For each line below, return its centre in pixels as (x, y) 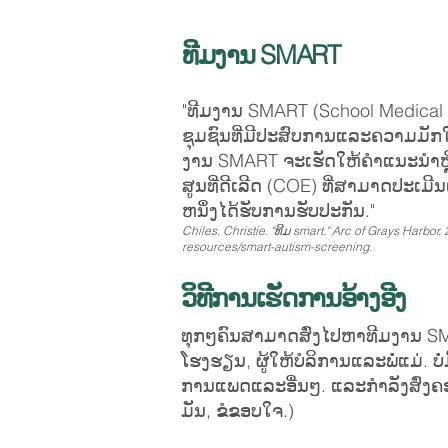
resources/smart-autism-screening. (278, 246)
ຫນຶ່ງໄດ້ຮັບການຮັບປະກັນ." (278, 210)
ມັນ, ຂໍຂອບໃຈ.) (237, 410)
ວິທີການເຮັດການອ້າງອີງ (294, 298)
